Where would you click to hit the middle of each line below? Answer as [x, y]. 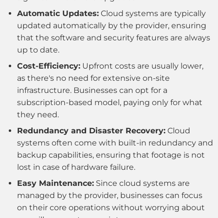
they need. [38, 115]
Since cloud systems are [142, 183]
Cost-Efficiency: [49, 66]
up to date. [38, 50]
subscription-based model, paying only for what [110, 103]
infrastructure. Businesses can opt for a [92, 91]
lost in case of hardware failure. [76, 167]
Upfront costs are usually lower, [142, 66]
